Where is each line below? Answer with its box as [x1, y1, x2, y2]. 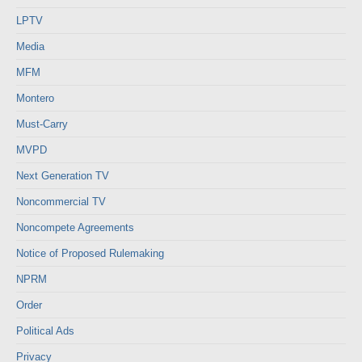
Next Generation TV [16, 170, 109, 182]
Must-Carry [16, 118, 68, 130]
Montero [16, 92, 54, 104]
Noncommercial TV [16, 196, 106, 208]
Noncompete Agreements [16, 221, 134, 234]
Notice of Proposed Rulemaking [16, 247, 164, 259]
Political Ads [16, 325, 74, 337]
